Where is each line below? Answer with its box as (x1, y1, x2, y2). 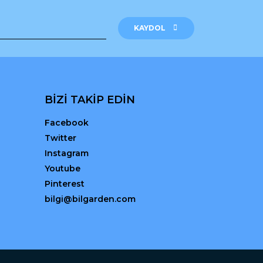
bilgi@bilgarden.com (45, 193, 136, 204)
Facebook (45, 117, 89, 128)
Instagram (45, 147, 89, 159)
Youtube (45, 163, 80, 174)
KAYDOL (133, 23, 166, 32)
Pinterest (45, 178, 85, 189)
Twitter (45, 132, 76, 143)
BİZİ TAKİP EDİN (45, 93, 135, 106)
